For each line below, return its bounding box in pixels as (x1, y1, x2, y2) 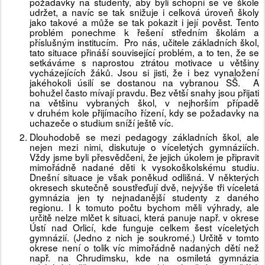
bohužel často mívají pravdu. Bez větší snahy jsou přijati (30, 86, 259, 99)
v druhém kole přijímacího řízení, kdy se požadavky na (30, 106, 259, 119)
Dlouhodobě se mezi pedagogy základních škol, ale (30, 130, 259, 144)
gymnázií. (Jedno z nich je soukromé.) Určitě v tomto (30, 231, 259, 244)
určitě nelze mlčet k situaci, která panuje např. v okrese (30, 211, 259, 224)
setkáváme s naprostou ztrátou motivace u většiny (30, 56, 259, 69)
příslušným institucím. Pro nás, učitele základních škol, (30, 35, 259, 49)
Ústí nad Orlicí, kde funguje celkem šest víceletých (30, 221, 259, 234)
